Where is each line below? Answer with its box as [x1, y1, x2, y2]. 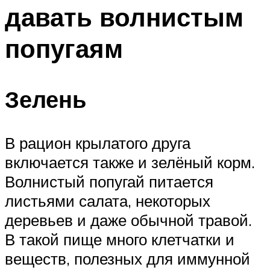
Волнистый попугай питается [5, 172, 213, 192]
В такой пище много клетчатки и [5, 230, 234, 250]
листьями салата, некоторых [5, 191, 210, 211]
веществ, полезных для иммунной [5, 249, 250, 269]
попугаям [5, 32, 123, 64]
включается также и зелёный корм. [5, 152, 255, 172]
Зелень [5, 84, 86, 115]
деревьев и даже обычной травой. [5, 210, 252, 230]
